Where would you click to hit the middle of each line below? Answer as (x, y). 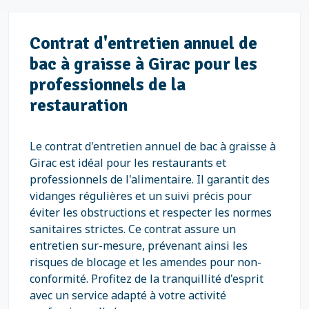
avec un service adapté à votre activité (128, 295)
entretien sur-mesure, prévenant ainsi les (139, 246)
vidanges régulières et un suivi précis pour (141, 196)
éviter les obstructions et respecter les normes (151, 212)
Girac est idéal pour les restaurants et (128, 163)
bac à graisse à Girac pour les (143, 64)
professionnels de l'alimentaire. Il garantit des (150, 179)
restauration (79, 105)
